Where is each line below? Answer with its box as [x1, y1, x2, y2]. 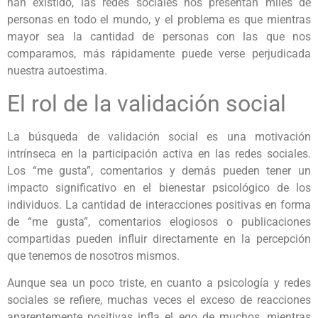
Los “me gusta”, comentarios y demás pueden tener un [7, 163, 311, 177]
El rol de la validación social [7, 89, 286, 117]
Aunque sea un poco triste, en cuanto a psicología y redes [7, 276, 311, 290]
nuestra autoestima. [7, 64, 107, 78]
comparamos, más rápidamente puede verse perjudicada [7, 47, 311, 61]
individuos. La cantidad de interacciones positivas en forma [7, 197, 311, 212]
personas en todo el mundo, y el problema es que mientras [7, 13, 311, 27]
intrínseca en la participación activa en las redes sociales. [7, 146, 311, 160]
